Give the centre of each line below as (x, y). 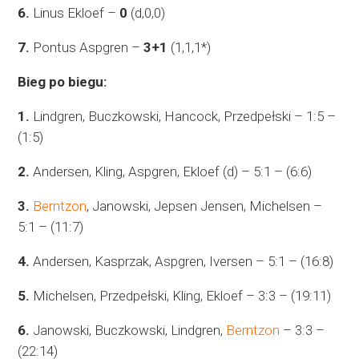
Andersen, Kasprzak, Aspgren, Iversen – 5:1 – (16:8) (182, 262)
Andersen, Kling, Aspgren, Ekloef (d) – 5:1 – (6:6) (171, 172)
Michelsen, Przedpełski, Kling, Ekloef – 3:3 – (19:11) (181, 296)
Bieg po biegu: (63, 82)
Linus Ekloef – (75, 13)
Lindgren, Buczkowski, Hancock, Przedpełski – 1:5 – (183, 117)
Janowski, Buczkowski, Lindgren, (128, 331)
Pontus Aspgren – (87, 48)
